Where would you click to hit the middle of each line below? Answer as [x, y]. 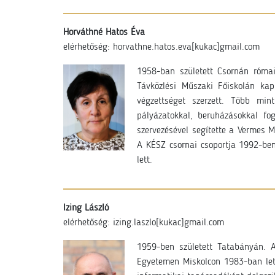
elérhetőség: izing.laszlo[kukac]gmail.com [144, 223]
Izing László [86, 208]
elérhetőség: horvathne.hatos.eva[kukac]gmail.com [161, 47]
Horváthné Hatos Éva [104, 33]
